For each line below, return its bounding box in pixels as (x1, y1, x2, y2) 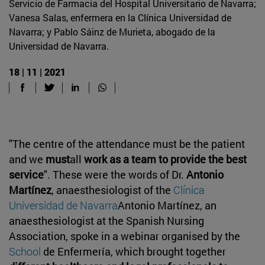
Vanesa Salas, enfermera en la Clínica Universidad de (9, 11, 231, 24)
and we (9, 151, 46, 166)
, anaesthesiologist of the (51, 182, 173, 197)
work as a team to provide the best (84, 151, 247, 166)
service (9, 167, 44, 182)
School (9, 244, 43, 258)
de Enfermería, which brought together (43, 244, 226, 258)
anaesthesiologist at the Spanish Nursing (9, 213, 204, 228)
